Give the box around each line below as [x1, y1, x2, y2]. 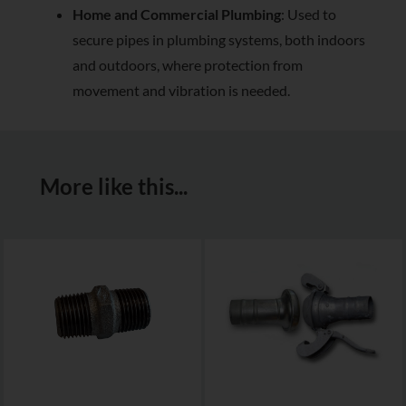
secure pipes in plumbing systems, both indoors [72, 31, 365, 49]
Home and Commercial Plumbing [72, 5, 281, 24]
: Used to [281, 5, 336, 24]
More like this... [40, 173, 188, 200]
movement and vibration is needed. [72, 82, 290, 100]
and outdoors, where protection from [72, 56, 303, 74]
